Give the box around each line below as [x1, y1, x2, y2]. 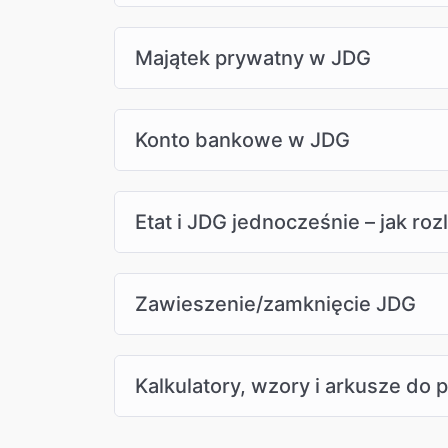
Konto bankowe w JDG [135, 128, 350, 153]
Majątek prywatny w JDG [135, 46, 371, 71]
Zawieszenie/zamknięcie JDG [135, 292, 416, 317]
